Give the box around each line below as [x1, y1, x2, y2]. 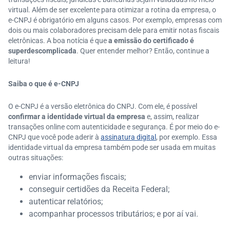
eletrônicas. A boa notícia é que [8, 36, 108, 45]
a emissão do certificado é [108, 36, 194, 45]
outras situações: [8, 154, 63, 162]
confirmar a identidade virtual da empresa [8, 112, 145, 121]
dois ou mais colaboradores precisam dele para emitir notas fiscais [8, 26, 219, 34]
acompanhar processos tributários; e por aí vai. [29, 209, 198, 219]
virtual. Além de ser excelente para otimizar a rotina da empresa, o [8, 6, 216, 14]
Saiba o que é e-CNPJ [8, 80, 79, 88]
